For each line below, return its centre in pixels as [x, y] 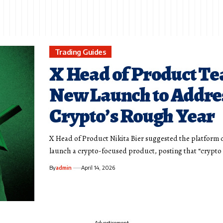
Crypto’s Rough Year [132, 116]
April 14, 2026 [98, 168]
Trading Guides [80, 52]
